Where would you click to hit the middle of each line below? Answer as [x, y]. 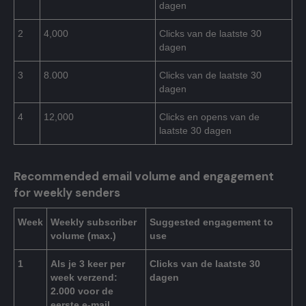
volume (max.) [83, 236]
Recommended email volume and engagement [144, 177]
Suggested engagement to [211, 222]
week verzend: [84, 278]
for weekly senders [67, 193]
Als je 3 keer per [88, 264]
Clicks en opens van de [209, 117]
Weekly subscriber [94, 222]
